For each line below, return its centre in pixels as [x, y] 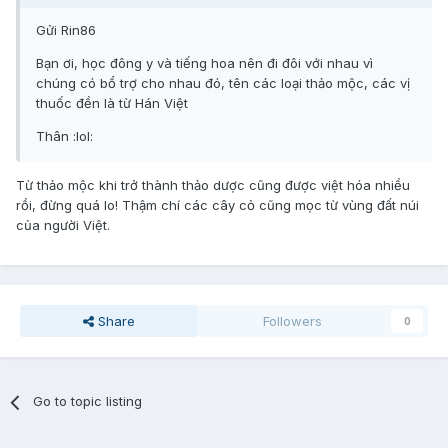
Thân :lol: [64, 136]
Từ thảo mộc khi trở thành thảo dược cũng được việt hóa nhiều [213, 185]
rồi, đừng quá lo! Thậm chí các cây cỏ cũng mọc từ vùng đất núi [217, 205]
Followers [293, 321]
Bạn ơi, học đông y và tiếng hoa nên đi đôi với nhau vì [204, 63]
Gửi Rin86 [66, 30]
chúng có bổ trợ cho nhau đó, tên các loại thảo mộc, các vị [223, 83]
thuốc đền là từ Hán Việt [112, 103]
